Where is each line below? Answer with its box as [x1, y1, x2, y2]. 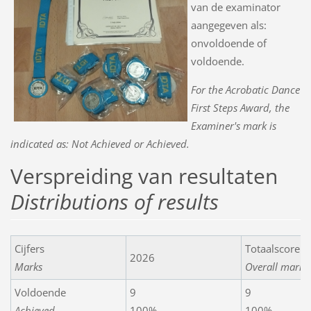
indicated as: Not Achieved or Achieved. [10, 137, 190, 151]
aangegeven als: [190, 18, 267, 33]
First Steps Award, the [190, 101, 289, 115]
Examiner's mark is [190, 119, 276, 133]
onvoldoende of [190, 36, 267, 51]
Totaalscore [244, 242, 300, 256]
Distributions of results [10, 187, 219, 217]
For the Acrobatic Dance [190, 83, 300, 97]
